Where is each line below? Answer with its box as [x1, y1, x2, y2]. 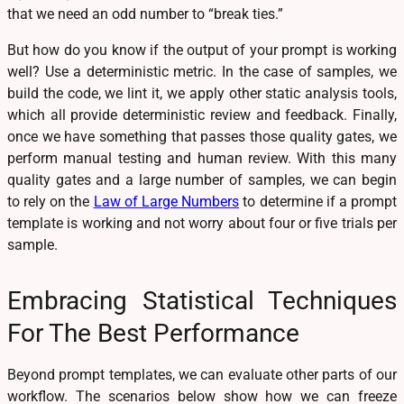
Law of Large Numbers [93, 193, 240, 211]
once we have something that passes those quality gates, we [7, 128, 397, 146]
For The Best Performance [7, 318, 299, 349]
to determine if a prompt [239, 193, 398, 211]
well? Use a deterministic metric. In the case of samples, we [7, 63, 397, 81]
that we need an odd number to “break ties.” [7, 5, 283, 23]
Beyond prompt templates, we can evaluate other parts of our [7, 366, 397, 384]
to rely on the [7, 193, 94, 211]
